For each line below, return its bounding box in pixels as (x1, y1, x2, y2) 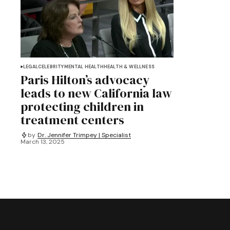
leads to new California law (21, 85, 172, 102)
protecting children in (21, 98, 144, 116)
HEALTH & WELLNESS (103, 64, 155, 70)
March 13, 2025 (21, 138, 65, 146)
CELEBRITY (37, 64, 64, 70)
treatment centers (21, 111, 124, 129)
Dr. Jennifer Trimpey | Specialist (37, 130, 131, 139)
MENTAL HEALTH (64, 64, 104, 70)
